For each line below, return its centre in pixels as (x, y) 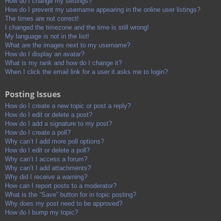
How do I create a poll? (38, 133)
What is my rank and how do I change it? (63, 63)
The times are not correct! (42, 19)
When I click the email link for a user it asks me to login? (86, 72)
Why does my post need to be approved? (64, 204)
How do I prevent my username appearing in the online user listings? (103, 10)
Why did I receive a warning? (46, 177)
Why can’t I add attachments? (48, 168)
